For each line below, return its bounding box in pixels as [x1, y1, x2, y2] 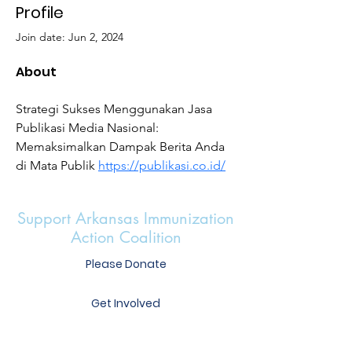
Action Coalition [70, 226, 181, 247]
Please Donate [85, 255, 167, 272]
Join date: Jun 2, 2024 [16, 29, 123, 44]
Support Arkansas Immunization [17, 207, 234, 229]
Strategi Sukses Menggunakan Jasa [16, 101, 215, 116]
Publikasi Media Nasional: [16, 119, 162, 135]
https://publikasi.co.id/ [98, 157, 225, 173]
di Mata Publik [16, 157, 98, 173]
